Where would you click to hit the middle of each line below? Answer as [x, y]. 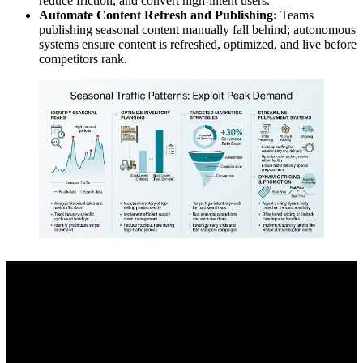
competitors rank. [83, 58]
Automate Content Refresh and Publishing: [158, 15]
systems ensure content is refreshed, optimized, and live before [198, 44]
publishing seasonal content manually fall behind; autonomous [197, 29]
